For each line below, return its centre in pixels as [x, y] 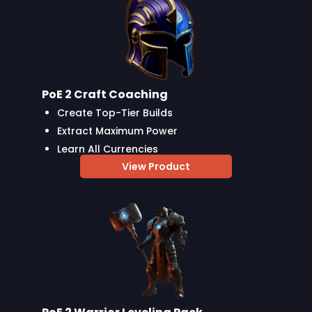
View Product [156, 166]
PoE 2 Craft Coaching [105, 94]
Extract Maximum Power [117, 131]
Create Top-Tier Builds [115, 112]
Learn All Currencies [108, 149]
